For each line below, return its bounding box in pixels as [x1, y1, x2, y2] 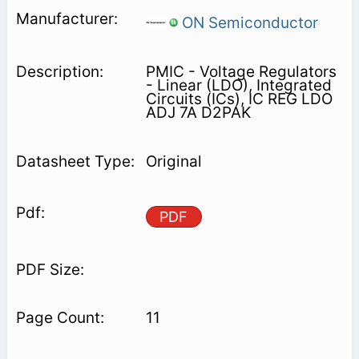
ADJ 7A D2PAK [145, 103, 251, 122]
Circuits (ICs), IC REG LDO [145, 89, 333, 108]
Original [145, 151, 202, 171]
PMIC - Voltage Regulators [145, 62, 337, 81]
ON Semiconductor [177, 13, 318, 32]
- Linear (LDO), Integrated [145, 75, 332, 95]
